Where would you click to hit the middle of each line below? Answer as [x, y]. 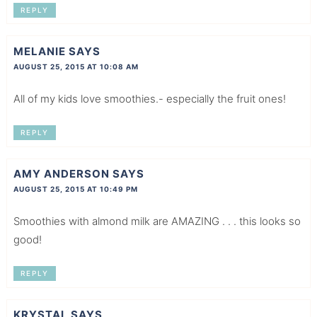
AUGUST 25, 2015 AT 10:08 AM [76, 66]
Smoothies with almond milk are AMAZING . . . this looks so [157, 221]
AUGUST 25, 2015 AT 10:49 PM [75, 189]
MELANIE [39, 51]
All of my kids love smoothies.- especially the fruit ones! [149, 98]
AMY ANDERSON [61, 174]
